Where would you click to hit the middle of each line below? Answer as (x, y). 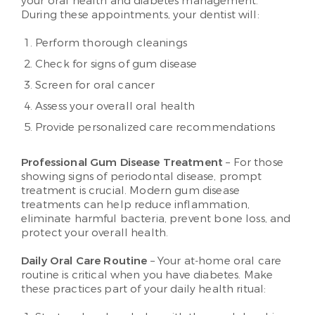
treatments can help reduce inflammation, (135, 205)
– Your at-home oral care (214, 261)
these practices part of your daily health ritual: (144, 289)
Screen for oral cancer (95, 85)
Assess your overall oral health (115, 107)
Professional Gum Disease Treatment (122, 163)
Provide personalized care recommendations (155, 128)
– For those (253, 163)
